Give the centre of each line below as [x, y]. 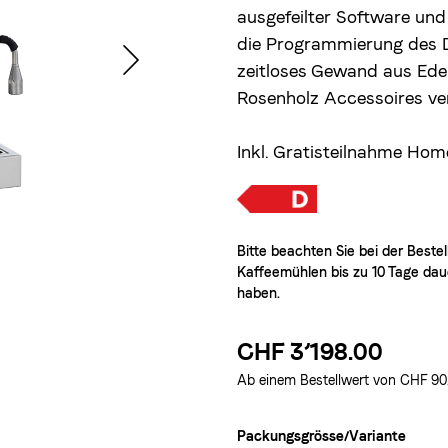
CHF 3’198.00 [309, 351]
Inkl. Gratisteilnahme [321, 151]
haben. [258, 293]
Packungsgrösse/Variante [321, 436]
